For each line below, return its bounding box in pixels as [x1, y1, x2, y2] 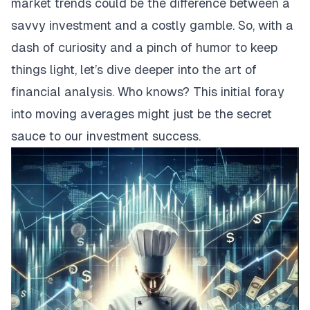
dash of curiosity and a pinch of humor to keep [11, 40, 277, 55]
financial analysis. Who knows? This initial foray [11, 84, 284, 100]
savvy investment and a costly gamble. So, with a [11, 18, 293, 33]
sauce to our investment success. [11, 129, 201, 144]
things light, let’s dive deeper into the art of [11, 62, 257, 77]
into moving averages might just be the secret [11, 107, 272, 122]
